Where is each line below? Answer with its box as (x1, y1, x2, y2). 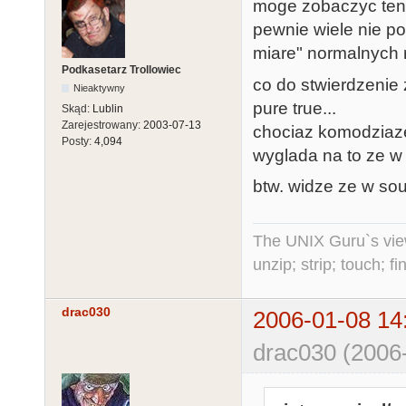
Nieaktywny (73, 82, 126, 94)
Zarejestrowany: (62, 119, 143, 132)
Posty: (62, 135, 94, 149)
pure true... (253, 98, 336, 118)
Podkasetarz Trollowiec (62, 63, 181, 77)
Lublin (92, 102, 123, 116)
